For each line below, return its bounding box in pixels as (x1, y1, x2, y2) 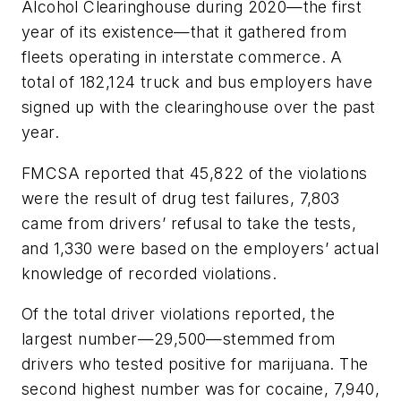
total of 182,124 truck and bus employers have (21, 73, 372, 92)
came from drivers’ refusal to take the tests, (21, 213, 356, 233)
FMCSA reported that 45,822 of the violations (21, 163, 368, 183)
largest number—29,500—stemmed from (21, 329, 336, 349)
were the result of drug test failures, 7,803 (21, 188, 340, 208)
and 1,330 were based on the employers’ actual (21, 238, 379, 258)
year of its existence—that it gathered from (21, 22, 347, 42)
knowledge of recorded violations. (21, 263, 277, 283)
